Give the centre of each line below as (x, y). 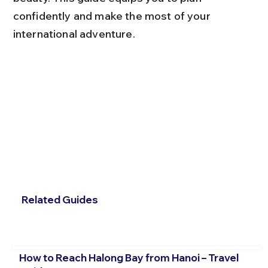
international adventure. (74, 33)
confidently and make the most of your (113, 16)
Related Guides (60, 200)
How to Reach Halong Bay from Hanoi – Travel (129, 257)
